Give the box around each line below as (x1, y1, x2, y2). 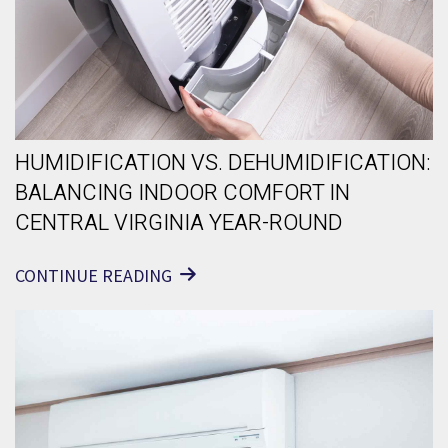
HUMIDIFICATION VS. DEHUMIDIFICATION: (15, 147, 431, 180)
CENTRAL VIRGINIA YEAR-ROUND (15, 207, 343, 240)
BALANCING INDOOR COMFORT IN (15, 177, 350, 210)
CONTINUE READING (15, 264, 172, 288)
